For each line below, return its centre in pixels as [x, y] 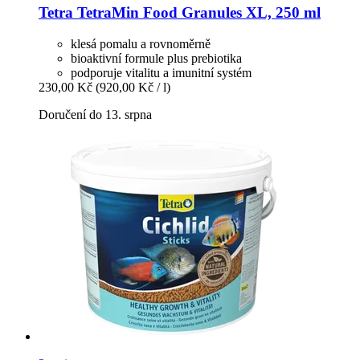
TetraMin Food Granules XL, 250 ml [197, 12]
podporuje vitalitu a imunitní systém [161, 72]
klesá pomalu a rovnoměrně [141, 43]
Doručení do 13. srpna [95, 114]
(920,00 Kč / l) [133, 87]
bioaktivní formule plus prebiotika [156, 58]
